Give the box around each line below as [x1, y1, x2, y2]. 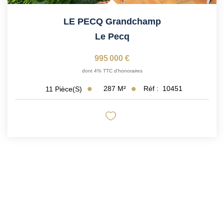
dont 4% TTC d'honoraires [81, 68, 142, 74]
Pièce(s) [55, 84, 82, 93]
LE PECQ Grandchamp [63, 16, 161, 27]
